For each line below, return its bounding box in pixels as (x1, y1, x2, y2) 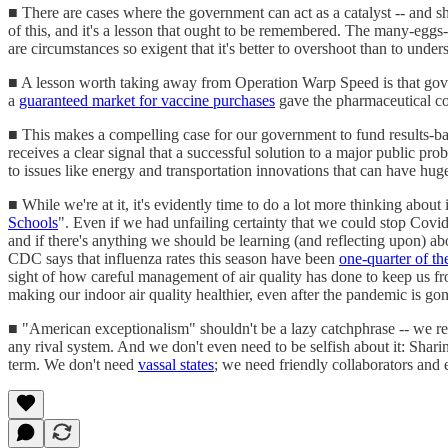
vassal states (138, 355, 214, 373)
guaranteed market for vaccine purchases (19, 91, 275, 109)
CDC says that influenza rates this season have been (8, 249, 339, 267)
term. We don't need (8, 355, 138, 373)
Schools (8, 213, 58, 231)
